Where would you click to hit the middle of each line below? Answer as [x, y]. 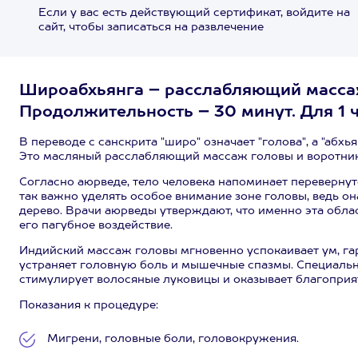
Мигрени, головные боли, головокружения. [173, 339]
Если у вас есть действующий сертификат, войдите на [194, 13]
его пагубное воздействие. [96, 225]
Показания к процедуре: [89, 305]
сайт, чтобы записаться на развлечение [151, 27]
